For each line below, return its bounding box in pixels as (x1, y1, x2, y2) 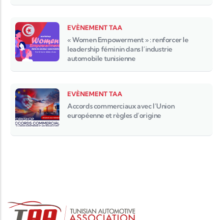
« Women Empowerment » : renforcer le (67, 35, 189, 44)
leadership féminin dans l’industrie (67, 44, 173, 54)
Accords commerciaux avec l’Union (67, 101, 175, 110)
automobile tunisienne (67, 54, 136, 63)
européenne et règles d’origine (67, 110, 162, 120)
